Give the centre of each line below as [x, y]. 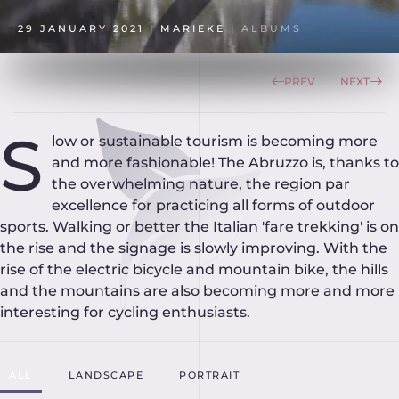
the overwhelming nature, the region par [201, 184]
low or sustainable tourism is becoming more [215, 141]
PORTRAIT [209, 375]
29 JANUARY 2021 [81, 28]
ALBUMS [272, 28]
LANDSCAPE [106, 375]
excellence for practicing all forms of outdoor [213, 205]
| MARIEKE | [193, 28]
